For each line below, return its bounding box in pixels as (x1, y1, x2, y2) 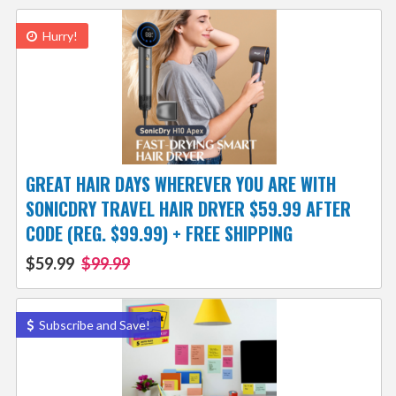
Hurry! (39, 28, 78, 44)
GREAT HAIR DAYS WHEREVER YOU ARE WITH (25, 171, 336, 198)
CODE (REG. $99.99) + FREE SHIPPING (25, 220, 293, 247)
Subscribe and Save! (35, 317, 150, 333)
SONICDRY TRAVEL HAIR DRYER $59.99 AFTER (25, 195, 351, 223)
